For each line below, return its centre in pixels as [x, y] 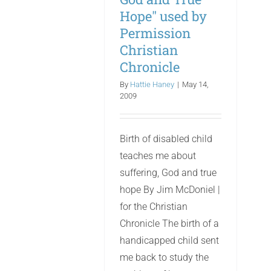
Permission [155, 33]
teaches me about [158, 156]
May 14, [195, 84]
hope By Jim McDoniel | [170, 190]
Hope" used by [163, 16]
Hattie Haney [152, 84]
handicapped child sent [169, 240]
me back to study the [164, 257]
